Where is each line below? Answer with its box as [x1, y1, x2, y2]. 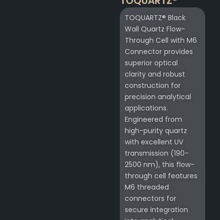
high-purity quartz [125, 126, 187, 136]
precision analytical [125, 92, 191, 102]
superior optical [125, 58, 178, 68]
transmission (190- [125, 148, 189, 159]
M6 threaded [125, 182, 169, 192]
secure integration [125, 205, 188, 215]
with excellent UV [125, 137, 183, 147]
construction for [125, 81, 181, 91]
